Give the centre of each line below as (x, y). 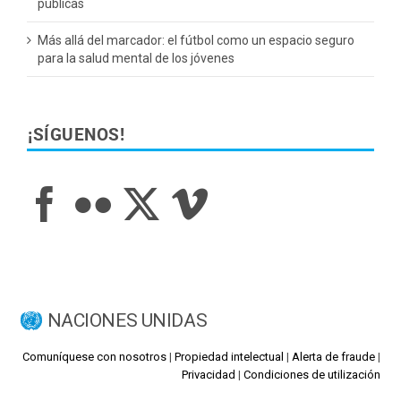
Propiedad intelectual (230, 357)
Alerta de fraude (334, 357)
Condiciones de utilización (312, 375)
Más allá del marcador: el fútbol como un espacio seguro (196, 41)
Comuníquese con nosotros (95, 357)
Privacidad (209, 375)
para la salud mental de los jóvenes (136, 59)
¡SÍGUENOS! (77, 136)
